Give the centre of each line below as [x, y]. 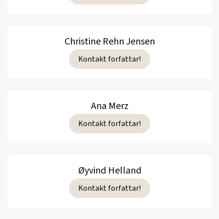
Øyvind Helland [109, 170]
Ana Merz [109, 106]
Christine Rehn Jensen [109, 41]
